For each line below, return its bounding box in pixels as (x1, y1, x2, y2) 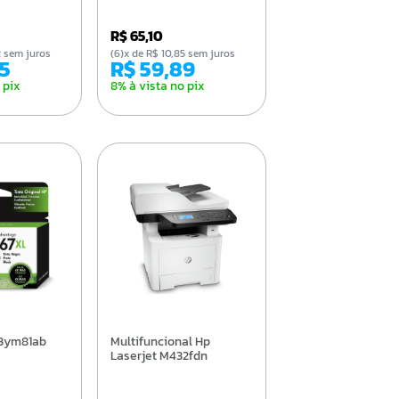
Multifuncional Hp (110, 331, 120, 351)
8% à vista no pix (110, 76, 205, 95)
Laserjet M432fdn (110, 346, 208, 365)
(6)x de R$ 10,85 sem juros (123, 45, 235, 61)
